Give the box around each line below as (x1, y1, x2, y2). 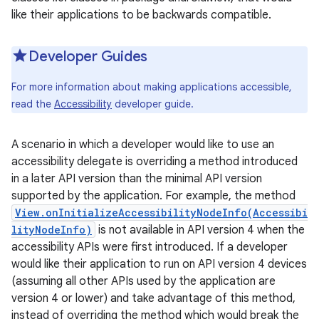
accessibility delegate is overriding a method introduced (11, 155, 298, 169)
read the (11, 98, 54, 110)
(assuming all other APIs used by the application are (11, 274, 276, 288)
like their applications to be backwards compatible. (11, 8, 271, 22)
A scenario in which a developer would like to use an (11, 137, 274, 152)
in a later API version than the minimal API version (11, 172, 262, 186)
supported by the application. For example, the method (11, 189, 296, 203)
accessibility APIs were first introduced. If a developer (11, 240, 288, 254)
